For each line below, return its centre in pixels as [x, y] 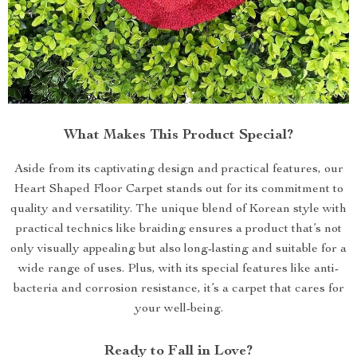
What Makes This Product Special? [178, 135]
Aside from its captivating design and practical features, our [178, 170]
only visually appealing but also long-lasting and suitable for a [178, 249]
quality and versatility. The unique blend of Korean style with [178, 210]
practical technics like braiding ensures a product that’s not [178, 229]
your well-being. [178, 309]
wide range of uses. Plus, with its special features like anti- [178, 269]
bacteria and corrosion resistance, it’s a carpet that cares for [178, 289]
